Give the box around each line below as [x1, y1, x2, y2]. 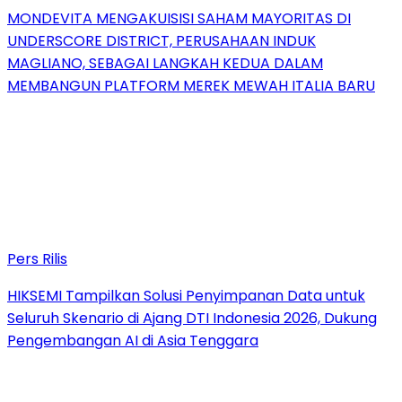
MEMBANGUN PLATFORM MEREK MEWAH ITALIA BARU [7, 74, 375, 96]
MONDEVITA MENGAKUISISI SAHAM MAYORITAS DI [7, 7, 351, 29]
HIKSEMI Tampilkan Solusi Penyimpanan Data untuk [7, 284, 365, 306]
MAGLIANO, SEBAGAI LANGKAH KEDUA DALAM [7, 52, 323, 74]
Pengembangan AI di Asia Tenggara [7, 329, 258, 351]
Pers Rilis [7, 248, 67, 269]
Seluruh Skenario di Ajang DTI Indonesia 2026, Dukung [7, 307, 377, 328]
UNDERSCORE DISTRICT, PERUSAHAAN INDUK [7, 30, 316, 51]
